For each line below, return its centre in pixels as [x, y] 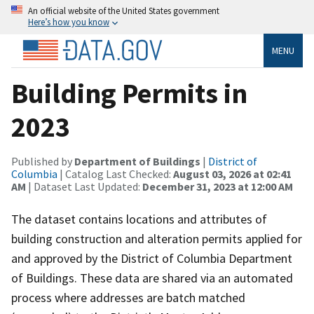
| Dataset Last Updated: [84, 186]
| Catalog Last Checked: [115, 173]
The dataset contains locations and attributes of [139, 219]
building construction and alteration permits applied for [157, 238]
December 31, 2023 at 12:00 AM [218, 186]
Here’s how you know [69, 22]
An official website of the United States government [124, 11]
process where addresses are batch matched [128, 297]
